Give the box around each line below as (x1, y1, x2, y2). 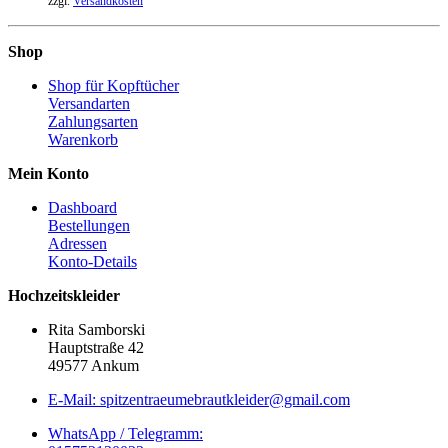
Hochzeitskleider (8, 286, 120, 304)
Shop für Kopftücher (48, 76, 179, 94)
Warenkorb (48, 130, 118, 148)
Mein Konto (8, 164, 89, 182)
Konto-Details (48, 252, 137, 270)
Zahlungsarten (48, 112, 138, 130)
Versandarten (48, 94, 130, 112)
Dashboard (48, 198, 117, 216)
